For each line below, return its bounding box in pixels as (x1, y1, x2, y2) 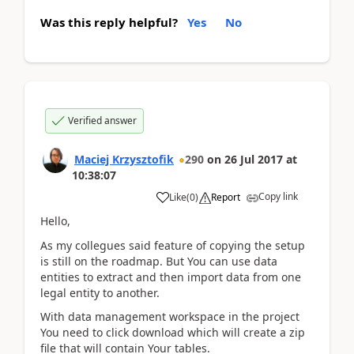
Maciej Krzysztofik (74, 152, 174, 167)
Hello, (40, 213, 70, 228)
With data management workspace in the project (40, 309, 299, 324)
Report (211, 190, 240, 204)
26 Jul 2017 (224, 152, 283, 167)
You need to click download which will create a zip (40, 325, 305, 340)
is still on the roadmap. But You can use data (40, 253, 277, 269)
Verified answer (68, 114, 137, 127)
